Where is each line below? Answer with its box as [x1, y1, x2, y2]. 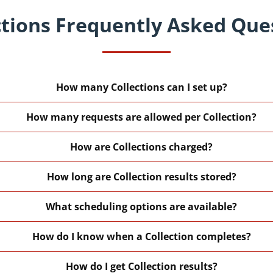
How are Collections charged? [70, 140, 213, 154]
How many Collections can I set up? [55, 80, 227, 94]
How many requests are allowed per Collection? [26, 110, 257, 124]
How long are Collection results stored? [46, 169, 236, 183]
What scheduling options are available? [46, 199, 238, 213]
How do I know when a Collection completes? [32, 229, 251, 243]
